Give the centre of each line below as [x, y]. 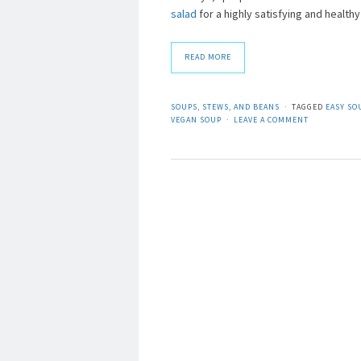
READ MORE [208, 57]
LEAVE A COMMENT [271, 120]
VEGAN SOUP [196, 120]
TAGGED [309, 107]
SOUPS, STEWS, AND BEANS [225, 107]
